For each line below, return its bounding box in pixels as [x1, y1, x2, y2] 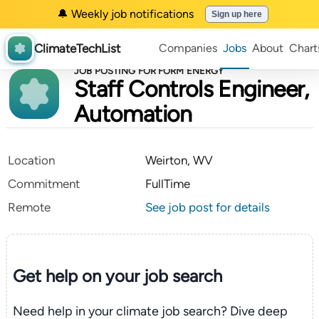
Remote [8, 200, 51, 214]
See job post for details [145, 200, 270, 214]
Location [8, 153, 55, 167]
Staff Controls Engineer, [74, 75, 309, 103]
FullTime [145, 177, 190, 191]
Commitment [8, 177, 80, 191]
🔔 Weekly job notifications [57, 7, 194, 21]
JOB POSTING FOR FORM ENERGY [74, 66, 224, 76]
